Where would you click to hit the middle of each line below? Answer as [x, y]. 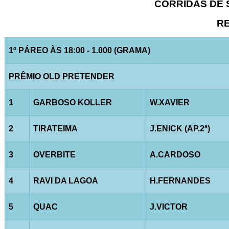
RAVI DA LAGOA [65, 180]
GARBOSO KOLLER [72, 102]
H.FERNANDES [180, 180]
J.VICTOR [168, 207]
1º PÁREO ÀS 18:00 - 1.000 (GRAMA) [79, 50]
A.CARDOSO [175, 154]
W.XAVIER [169, 102]
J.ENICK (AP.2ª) [180, 128]
